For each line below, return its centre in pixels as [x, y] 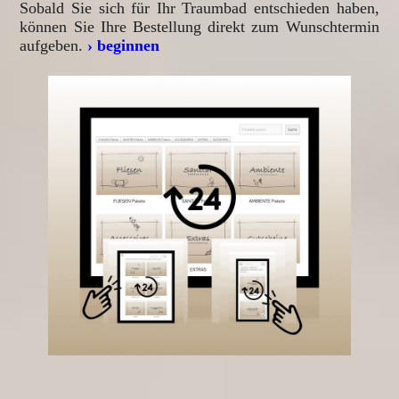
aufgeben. [54, 46]
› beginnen [124, 46]
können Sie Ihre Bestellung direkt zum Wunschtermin [199, 27]
